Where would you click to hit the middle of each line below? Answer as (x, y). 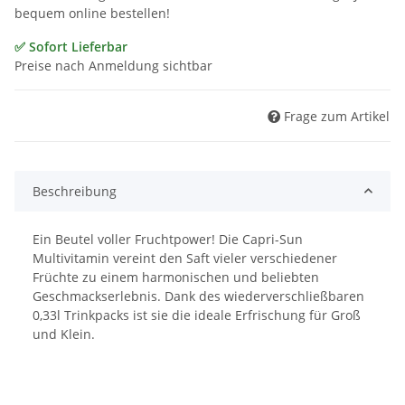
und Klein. (64, 334)
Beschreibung (75, 191)
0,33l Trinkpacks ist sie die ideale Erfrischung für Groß (197, 315)
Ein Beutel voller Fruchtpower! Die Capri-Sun (168, 239)
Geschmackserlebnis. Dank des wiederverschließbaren (198, 296)
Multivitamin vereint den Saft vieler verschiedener (185, 258)
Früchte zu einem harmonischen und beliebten (176, 277)
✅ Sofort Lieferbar (71, 47)
